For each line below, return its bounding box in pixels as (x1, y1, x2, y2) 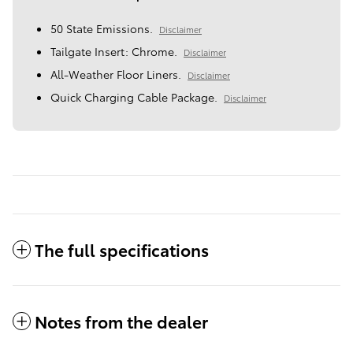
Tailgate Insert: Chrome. (50, 43, 177, 59)
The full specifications (35, 237, 209, 261)
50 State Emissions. (50, 20, 153, 36)
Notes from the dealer (35, 309, 208, 333)
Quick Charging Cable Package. (50, 88, 217, 105)
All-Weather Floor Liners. (50, 65, 181, 82)
